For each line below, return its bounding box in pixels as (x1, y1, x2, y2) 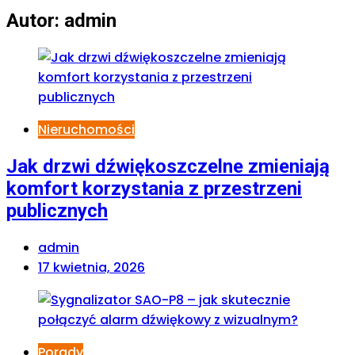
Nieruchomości (38, 120, 135, 139)
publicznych (6, 199, 108, 222)
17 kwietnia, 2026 (38, 258, 145, 277)
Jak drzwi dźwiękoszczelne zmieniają (6, 155, 330, 177)
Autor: (6, 9, 64, 32)
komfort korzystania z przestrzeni (6, 177, 302, 200)
